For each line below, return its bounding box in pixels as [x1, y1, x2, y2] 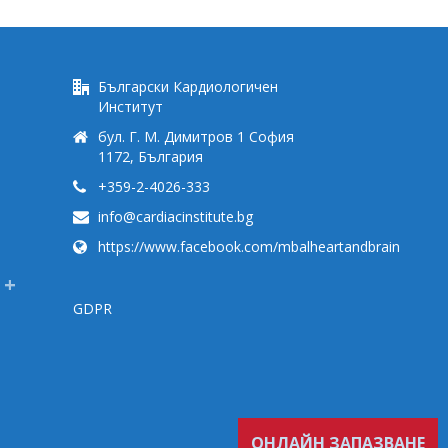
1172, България [98, 146, 203, 166]
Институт [98, 96, 163, 116]
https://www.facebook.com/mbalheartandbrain [98, 236, 400, 256]
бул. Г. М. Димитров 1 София [98, 126, 294, 146]
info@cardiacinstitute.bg [98, 206, 253, 226]
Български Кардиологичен [98, 76, 278, 96]
